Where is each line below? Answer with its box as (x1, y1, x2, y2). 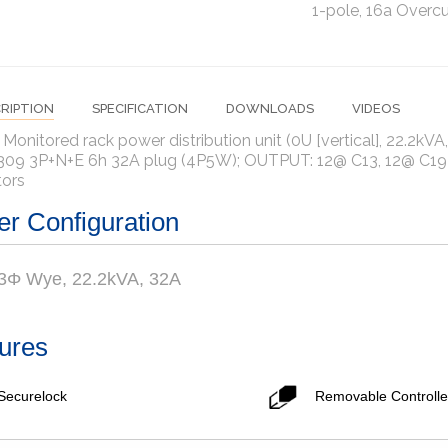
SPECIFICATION (91, 101, 188, 116)
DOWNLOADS (225, 101, 314, 116)
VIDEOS (351, 101, 400, 116)
